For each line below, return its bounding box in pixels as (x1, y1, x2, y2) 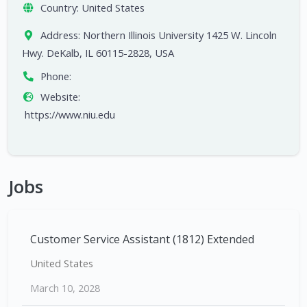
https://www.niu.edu (25, 108, 115, 122)
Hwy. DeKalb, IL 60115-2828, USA (22, 46, 174, 60)
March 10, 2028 (30, 281, 100, 295)
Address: (40, 28, 80, 42)
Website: (40, 90, 80, 104)
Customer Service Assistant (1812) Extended (30, 232, 254, 247)
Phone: (40, 69, 71, 84)
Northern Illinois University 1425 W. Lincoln (82, 28, 277, 42)
